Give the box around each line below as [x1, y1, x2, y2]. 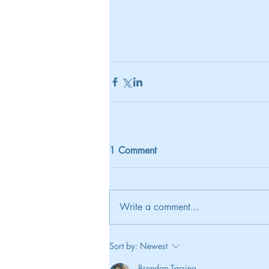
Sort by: [109, 240, 138, 252]
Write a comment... [119, 201, 199, 214]
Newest [140, 240, 168, 252]
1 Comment [109, 144, 157, 157]
